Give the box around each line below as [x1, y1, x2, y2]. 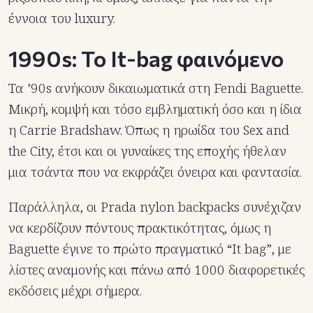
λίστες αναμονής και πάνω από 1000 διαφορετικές [8, 260, 305, 279]
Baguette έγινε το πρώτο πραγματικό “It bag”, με [8, 239, 291, 258]
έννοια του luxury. [8, 8, 115, 27]
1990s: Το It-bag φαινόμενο [8, 43, 284, 72]
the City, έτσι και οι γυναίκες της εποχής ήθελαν [8, 141, 286, 160]
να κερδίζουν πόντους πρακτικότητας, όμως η [8, 218, 271, 237]
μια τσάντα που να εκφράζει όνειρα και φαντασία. [8, 162, 302, 181]
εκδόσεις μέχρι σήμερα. [8, 281, 142, 300]
